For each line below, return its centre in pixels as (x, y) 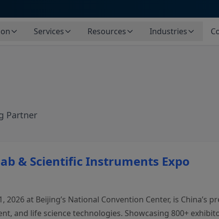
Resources (107, 31)
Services (49, 31)
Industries (168, 31)
